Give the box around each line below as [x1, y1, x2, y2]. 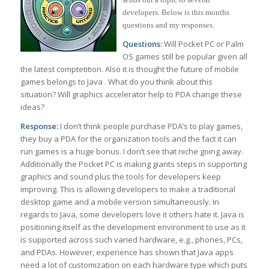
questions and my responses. [122, 20, 214, 30]
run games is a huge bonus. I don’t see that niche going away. [20, 146, 243, 157]
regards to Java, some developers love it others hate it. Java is [20, 209, 244, 220]
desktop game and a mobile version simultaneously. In [20, 196, 219, 208]
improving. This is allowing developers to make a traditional [20, 184, 235, 195]
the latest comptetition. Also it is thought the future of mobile [20, 64, 239, 75]
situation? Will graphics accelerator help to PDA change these [20, 89, 242, 100]
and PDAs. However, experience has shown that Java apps [20, 247, 234, 258]
